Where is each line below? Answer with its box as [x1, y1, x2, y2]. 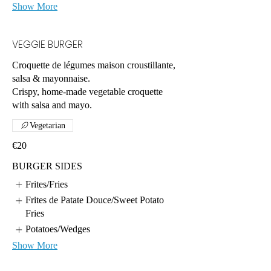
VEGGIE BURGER [12, 37, 83, 51]
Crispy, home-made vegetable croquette [12, 86, 163, 97]
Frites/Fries [25, 178, 68, 189]
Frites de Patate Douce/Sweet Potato [25, 195, 165, 206]
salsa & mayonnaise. [12, 73, 90, 83]
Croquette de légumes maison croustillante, [12, 59, 175, 70]
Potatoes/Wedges [25, 224, 91, 235]
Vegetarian [30, 120, 65, 130]
